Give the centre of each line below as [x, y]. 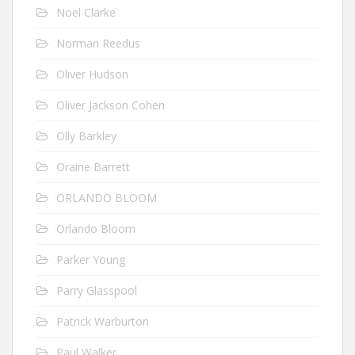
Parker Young [91, 259]
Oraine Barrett [93, 166]
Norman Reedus [98, 43]
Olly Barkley [86, 136]
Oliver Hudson [92, 74]
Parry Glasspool [97, 290]
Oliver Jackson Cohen [111, 105]
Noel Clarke [86, 12]
